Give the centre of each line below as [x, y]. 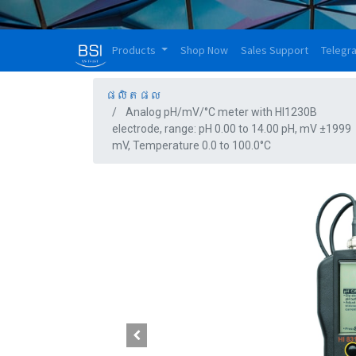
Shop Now [204, 50]
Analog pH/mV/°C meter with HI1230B [221, 112]
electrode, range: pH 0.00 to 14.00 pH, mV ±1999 [232, 129]
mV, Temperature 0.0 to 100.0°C [192, 145]
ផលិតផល [133, 95]
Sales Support [274, 50]
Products [134, 50]
